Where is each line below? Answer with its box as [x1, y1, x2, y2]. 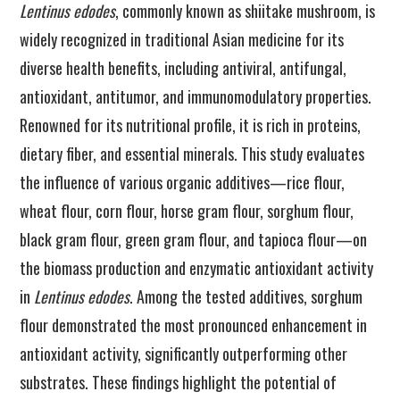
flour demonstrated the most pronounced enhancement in [20, 313, 368, 337]
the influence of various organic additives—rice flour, [20, 171, 346, 194]
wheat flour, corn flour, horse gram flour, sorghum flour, [20, 199, 354, 222]
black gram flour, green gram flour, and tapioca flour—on [20, 228, 368, 251]
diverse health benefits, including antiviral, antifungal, [20, 56, 347, 79]
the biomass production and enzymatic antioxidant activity [20, 256, 374, 279]
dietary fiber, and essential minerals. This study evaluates [20, 142, 365, 165]
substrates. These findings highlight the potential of [20, 371, 337, 394]
